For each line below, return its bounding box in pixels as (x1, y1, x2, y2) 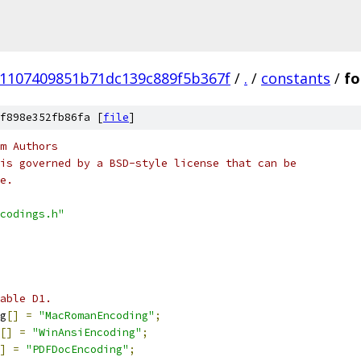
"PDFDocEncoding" (26, 342, 129, 356)
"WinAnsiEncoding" (32, 326, 142, 339)
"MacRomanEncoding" (39, 309, 155, 322)
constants (261, 68, 330, 88)
